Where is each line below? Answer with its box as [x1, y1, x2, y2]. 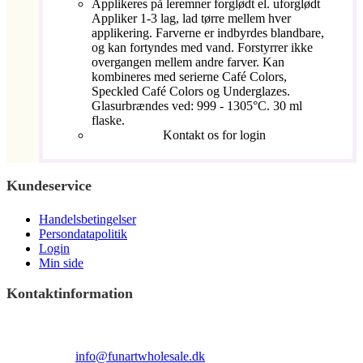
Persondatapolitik [39, 227, 127, 241]
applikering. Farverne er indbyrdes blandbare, [92, 26, 324, 40]
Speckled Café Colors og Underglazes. [92, 84, 290, 98]
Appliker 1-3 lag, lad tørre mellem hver [92, 11, 291, 25]
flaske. [92, 113, 125, 127]
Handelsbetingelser [39, 212, 136, 226]
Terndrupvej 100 [39, 320, 124, 334]
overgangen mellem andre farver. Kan [92, 55, 284, 69]
